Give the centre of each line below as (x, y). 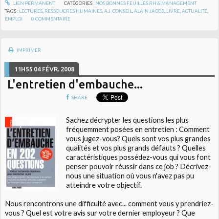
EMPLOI (14, 18)
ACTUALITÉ (195, 11)
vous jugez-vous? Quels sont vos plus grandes (138, 138)
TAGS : (12, 11)
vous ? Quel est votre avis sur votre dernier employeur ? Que (100, 213)
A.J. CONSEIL (118, 11)
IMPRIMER (28, 50)
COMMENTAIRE (53, 18)
